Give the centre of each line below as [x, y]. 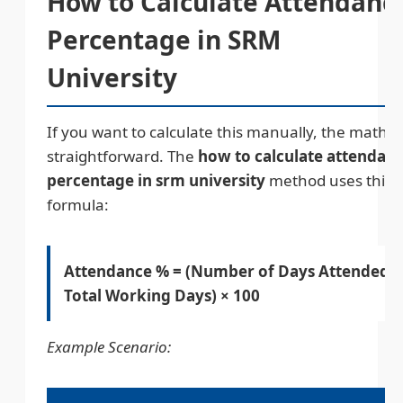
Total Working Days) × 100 [162, 295]
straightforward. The [122, 156]
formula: [78, 204]
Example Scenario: [109, 346]
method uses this [329, 180]
